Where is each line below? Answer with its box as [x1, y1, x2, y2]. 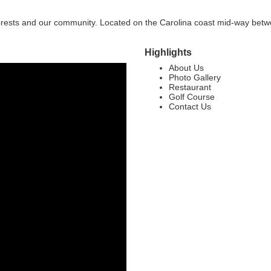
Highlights [145, 47, 192, 57]
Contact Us [169, 102, 211, 111]
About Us [169, 63, 204, 73]
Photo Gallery [169, 73, 221, 82]
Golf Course [169, 92, 215, 102]
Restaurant [169, 82, 211, 92]
